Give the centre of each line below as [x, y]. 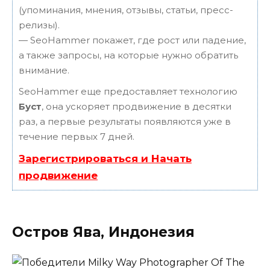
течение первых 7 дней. [77, 137]
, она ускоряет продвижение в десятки [137, 107]
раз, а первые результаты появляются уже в [125, 122]
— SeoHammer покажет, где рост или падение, [132, 40]
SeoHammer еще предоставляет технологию [128, 92]
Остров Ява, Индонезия [103, 232]
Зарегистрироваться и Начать [105, 159]
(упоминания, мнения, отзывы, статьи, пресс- [126, 10]
